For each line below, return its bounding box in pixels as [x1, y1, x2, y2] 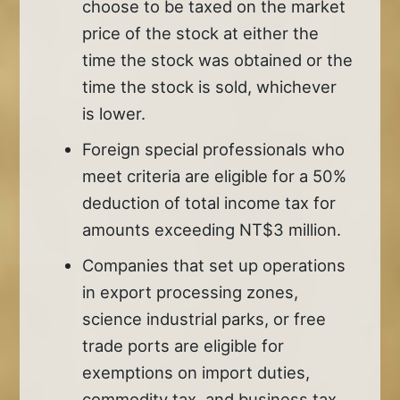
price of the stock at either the [82, 22, 320, 43]
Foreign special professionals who [82, 138, 346, 159]
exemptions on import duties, [82, 362, 311, 382]
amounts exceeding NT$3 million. [82, 219, 342, 239]
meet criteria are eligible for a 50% [82, 165, 347, 186]
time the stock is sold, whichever [82, 76, 337, 96]
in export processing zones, [82, 281, 299, 302]
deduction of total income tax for [82, 192, 337, 212]
